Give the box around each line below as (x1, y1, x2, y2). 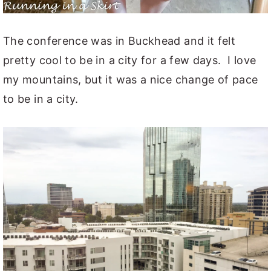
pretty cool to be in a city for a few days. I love (3, 54, 256, 67)
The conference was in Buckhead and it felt (3, 34, 236, 48)
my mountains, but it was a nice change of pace (3, 73, 258, 87)
